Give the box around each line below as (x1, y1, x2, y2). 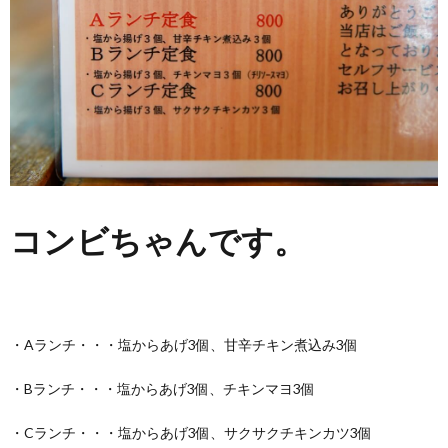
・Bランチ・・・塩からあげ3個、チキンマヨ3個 (10, 380, 315, 398)
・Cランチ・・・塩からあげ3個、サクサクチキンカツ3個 (10, 424, 372, 442)
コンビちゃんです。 (10, 221, 306, 261)
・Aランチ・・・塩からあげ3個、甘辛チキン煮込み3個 (10, 336, 358, 354)
